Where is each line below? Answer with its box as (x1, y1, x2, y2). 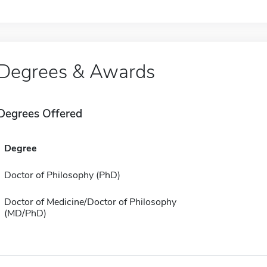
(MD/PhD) (4, 207, 46, 220)
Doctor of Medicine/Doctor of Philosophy (4, 195, 176, 209)
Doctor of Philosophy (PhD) (4, 169, 120, 182)
